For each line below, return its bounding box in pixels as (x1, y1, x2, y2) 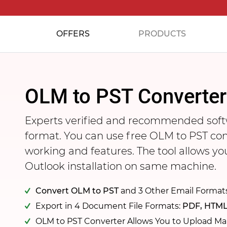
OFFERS (56, 29, 90, 39)
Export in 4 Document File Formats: (35, 201, 182, 211)
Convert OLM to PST (35, 186, 119, 196)
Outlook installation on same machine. (25, 160, 216, 172)
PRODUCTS (138, 29, 186, 39)
